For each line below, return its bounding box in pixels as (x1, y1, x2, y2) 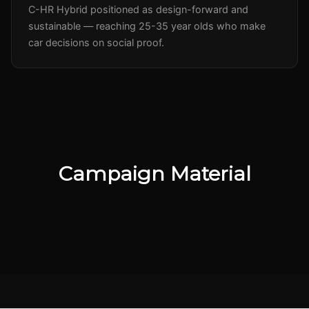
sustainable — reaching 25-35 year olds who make (28, 19, 266, 32)
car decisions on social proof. (28, 36, 164, 48)
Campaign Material (58, 161, 251, 186)
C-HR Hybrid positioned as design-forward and (28, 3, 248, 15)
